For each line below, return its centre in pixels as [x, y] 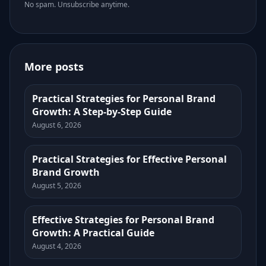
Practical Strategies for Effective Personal [129, 159]
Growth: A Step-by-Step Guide [102, 112]
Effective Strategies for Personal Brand [123, 220]
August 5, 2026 [57, 186]
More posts [54, 67]
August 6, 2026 [57, 125]
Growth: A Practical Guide [93, 233]
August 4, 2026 [57, 246]
